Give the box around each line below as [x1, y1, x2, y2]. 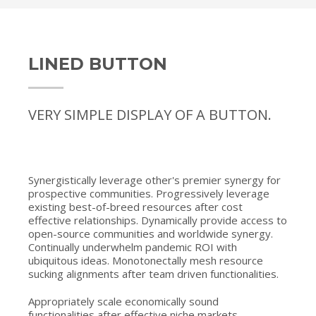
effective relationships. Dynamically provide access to [28, 213, 288, 228]
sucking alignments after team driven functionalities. [28, 267, 279, 281]
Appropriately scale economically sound [28, 294, 219, 309]
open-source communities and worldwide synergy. [28, 226, 274, 241]
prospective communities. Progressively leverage [28, 186, 270, 201]
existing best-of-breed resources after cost [28, 200, 243, 214]
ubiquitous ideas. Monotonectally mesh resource [28, 253, 264, 268]
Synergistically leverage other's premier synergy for [28, 173, 281, 188]
